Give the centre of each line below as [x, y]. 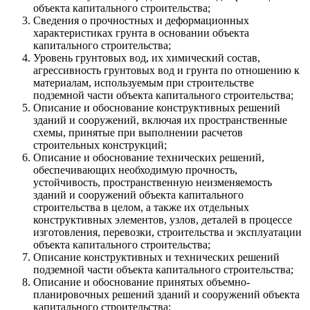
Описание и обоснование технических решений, [149, 158]
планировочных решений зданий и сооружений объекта [166, 295]
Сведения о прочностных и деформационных [141, 21]
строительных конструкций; [100, 145]
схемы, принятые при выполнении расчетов [138, 133]
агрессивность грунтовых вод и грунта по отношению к [166, 71]
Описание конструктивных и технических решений [156, 257]
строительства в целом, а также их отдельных [141, 208]
